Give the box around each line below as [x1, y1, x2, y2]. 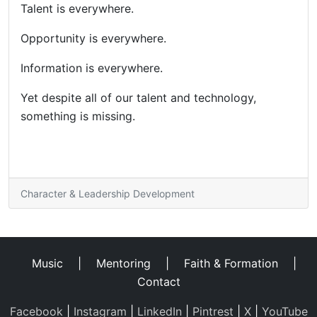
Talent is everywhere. [21, 1, 134, 16]
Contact [137, 275, 180, 289]
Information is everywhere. [21, 61, 163, 76]
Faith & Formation [184, 256, 278, 271]
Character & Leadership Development [21, 188, 195, 200]
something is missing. [21, 109, 135, 124]
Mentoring [96, 256, 151, 271]
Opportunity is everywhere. [21, 31, 166, 46]
